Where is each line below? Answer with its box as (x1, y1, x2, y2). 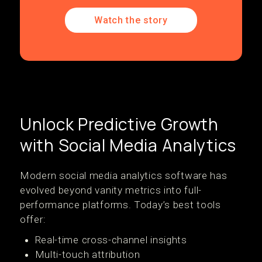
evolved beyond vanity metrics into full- (20, 184, 202, 196)
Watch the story (94, 15, 168, 26)
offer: (20, 213, 46, 225)
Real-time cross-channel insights (35, 234, 187, 246)
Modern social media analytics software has (20, 170, 227, 181)
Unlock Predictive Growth (20, 113, 219, 135)
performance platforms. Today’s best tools (20, 199, 221, 211)
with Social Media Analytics (20, 134, 236, 156)
